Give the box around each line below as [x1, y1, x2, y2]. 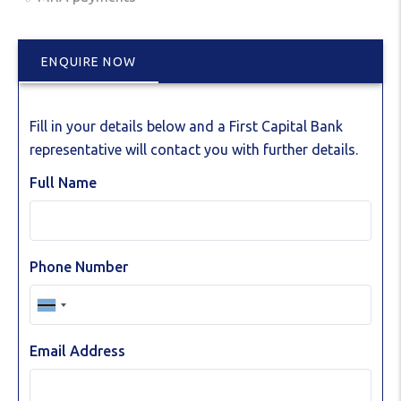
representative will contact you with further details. [30, 141, 358, 158]
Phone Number [30, 259, 128, 276]
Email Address [30, 343, 125, 360]
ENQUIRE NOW [41, 55, 137, 70]
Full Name [30, 175, 97, 192]
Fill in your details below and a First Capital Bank [30, 118, 343, 135]
